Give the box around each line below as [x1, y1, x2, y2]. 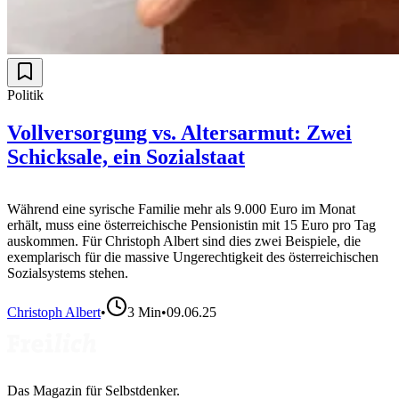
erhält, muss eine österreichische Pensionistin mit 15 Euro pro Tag [7, 216, 376, 232]
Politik [7, 86, 44, 102]
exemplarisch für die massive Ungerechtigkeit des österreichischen [7, 248, 379, 265]
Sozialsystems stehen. [7, 265, 128, 281]
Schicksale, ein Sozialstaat [7, 144, 245, 168]
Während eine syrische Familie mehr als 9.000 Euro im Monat [7, 200, 355, 216]
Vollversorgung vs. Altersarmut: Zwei [7, 120, 352, 144]
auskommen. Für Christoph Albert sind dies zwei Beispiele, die [7, 232, 361, 248]
